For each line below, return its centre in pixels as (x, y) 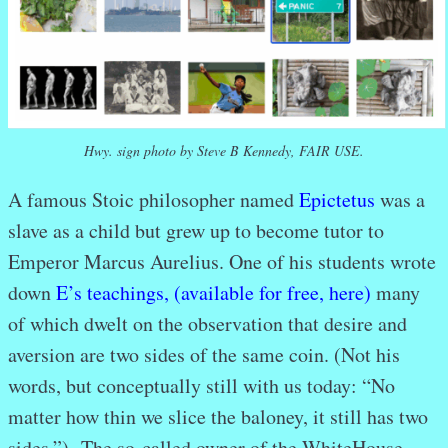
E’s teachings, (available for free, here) (213, 292)
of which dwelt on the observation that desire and (207, 323)
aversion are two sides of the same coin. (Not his (204, 354)
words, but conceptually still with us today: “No (201, 385)
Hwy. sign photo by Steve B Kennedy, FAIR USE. (224, 150)
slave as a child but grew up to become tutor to (196, 230)
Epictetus (337, 199)
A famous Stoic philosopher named (153, 199)
